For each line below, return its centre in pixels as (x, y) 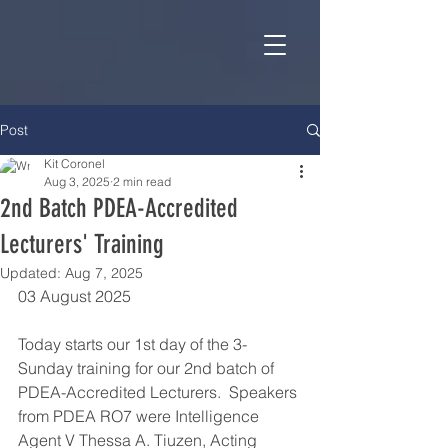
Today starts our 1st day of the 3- (132, 344)
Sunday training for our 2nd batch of (148, 368)
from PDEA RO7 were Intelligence (140, 416)
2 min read (142, 181)
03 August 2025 (74, 296)
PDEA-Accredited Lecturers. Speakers (159, 392)
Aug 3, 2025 (77, 181)
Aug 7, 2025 (104, 273)
